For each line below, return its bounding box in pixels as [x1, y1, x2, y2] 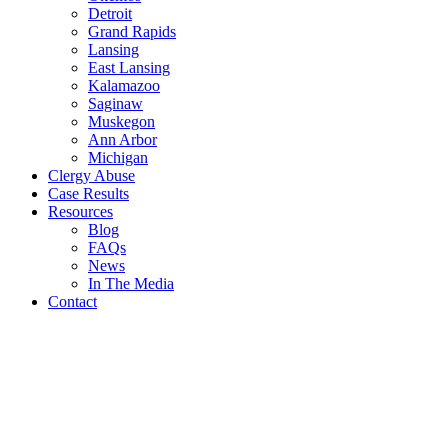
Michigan [88, 149, 148, 166]
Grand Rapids [88, 23, 176, 40]
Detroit [88, 5, 132, 22]
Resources [48, 203, 113, 220]
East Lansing [88, 59, 170, 76]
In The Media [88, 275, 174, 292]
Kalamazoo [88, 77, 160, 94]
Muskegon [88, 113, 155, 130]
